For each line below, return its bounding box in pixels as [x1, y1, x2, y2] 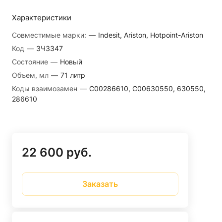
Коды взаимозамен [12, 84, 79, 93]
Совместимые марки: [12, 30, 88, 39]
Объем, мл [12, 70, 51, 79]
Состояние [12, 57, 50, 66]
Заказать [82, 179, 118, 189]
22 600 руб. [22, 145, 92, 160]
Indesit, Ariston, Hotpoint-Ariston [98, 30, 203, 39]
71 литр [60, 70, 85, 79]
